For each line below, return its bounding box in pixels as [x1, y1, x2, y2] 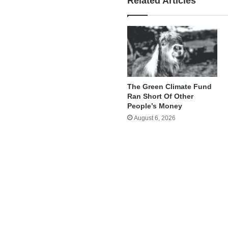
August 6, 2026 [134, 115, 176, 122]
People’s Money [127, 102, 183, 110]
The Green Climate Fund [127, 82, 212, 91]
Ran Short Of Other [127, 92, 194, 101]
